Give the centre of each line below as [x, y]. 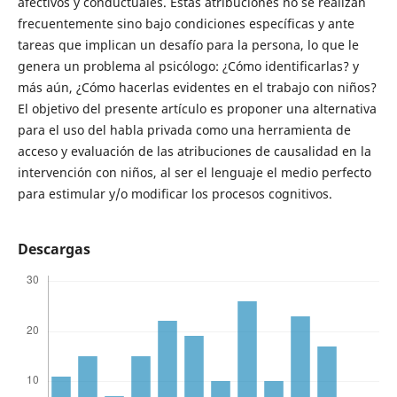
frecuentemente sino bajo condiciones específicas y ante [186, 23]
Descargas [54, 249]
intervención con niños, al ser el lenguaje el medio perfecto [194, 172]
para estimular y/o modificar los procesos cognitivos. [175, 193]
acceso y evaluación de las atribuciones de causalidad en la [194, 151]
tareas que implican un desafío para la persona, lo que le [188, 44]
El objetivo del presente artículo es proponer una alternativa [197, 108]
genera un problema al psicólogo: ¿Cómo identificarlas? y [188, 66]
